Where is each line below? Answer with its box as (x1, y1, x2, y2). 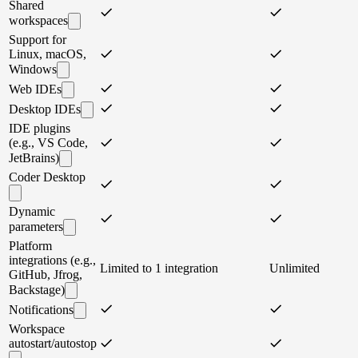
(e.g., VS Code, (9, 136, 88, 150)
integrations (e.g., (9, 253, 96, 268)
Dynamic (9, 205, 55, 219)
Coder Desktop (9, 170, 86, 185)
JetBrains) (9, 151, 59, 165)
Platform (9, 239, 52, 253)
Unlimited (269, 261, 320, 276)
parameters (9, 220, 63, 234)
